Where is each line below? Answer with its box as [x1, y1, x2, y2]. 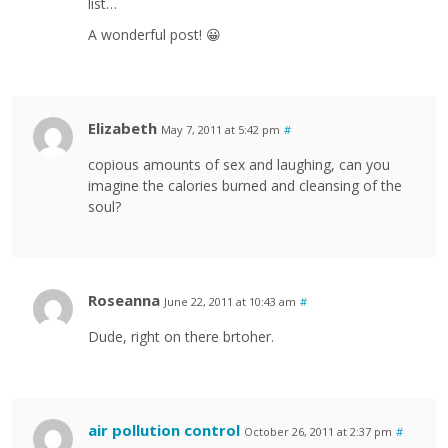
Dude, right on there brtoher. [88, 327, 274, 347]
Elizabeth [88, 118, 157, 139]
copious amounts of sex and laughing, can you [88, 155, 390, 175]
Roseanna [88, 290, 160, 311]
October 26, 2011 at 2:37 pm [244, 424, 392, 440]
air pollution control [88, 420, 240, 441]
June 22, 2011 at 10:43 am [164, 294, 296, 310]
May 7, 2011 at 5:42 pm [161, 122, 280, 138]
